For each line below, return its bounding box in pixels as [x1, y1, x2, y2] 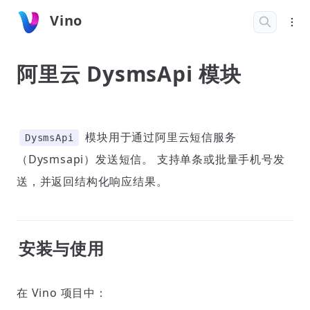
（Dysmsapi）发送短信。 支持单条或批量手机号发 [17, 152, 285, 167]
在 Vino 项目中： [17, 285, 107, 300]
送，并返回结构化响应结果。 [17, 174, 168, 189]
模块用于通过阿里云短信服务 [82, 129, 237, 145]
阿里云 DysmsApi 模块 [17, 60, 241, 88]
